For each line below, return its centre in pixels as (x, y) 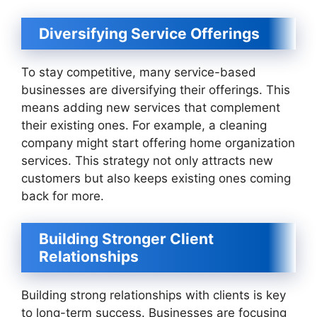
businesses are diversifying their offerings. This (156, 90)
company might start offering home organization (158, 143)
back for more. (63, 196)
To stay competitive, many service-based (139, 72)
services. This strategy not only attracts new (147, 160)
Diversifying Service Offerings (149, 33)
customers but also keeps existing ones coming (156, 178)
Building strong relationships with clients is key (154, 295)
